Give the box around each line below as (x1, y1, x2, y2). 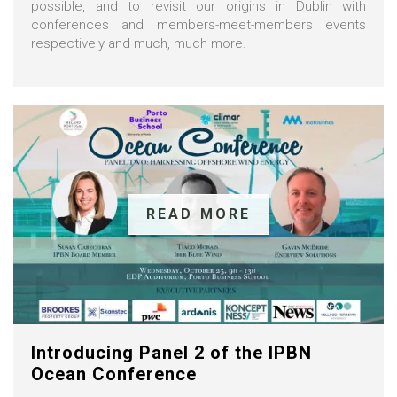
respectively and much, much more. (31, 35, 246, 51)
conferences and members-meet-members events (31, 16, 366, 33)
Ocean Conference (31, 362, 197, 385)
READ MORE (145, 205, 252, 222)
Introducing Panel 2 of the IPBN (31, 341, 312, 363)
